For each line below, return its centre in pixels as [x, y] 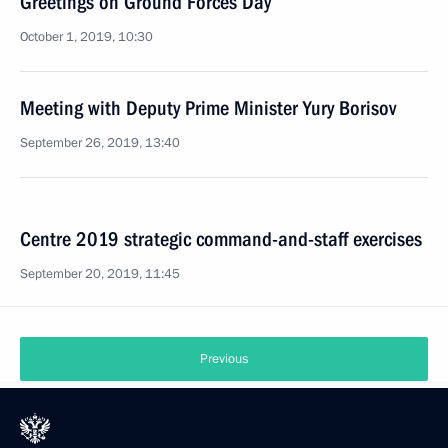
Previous [224, 359]
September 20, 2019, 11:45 [100, 274]
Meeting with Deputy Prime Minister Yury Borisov [208, 108]
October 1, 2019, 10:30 [86, 37]
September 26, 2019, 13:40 [100, 143]
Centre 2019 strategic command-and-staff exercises [221, 239]
